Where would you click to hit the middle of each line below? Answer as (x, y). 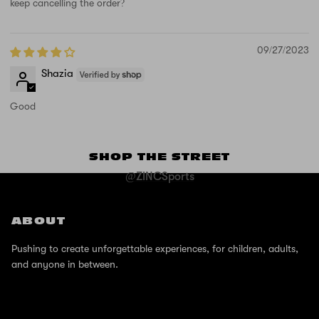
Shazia (57, 74)
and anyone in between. (65, 265)
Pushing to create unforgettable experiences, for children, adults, (155, 249)
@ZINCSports (159, 177)
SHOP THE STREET (159, 157)
